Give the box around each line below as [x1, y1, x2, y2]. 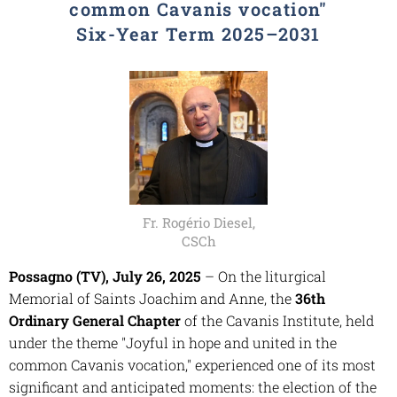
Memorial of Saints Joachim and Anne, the [9, 289, 295, 308]
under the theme [9, 333, 121, 353]
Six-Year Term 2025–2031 [76, 22, 321, 45]
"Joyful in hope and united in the [121, 333, 337, 353]
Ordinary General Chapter [9, 311, 181, 331]
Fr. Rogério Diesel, [142, 214, 255, 232]
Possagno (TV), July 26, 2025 [9, 267, 201, 286]
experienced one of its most [191, 355, 376, 375]
